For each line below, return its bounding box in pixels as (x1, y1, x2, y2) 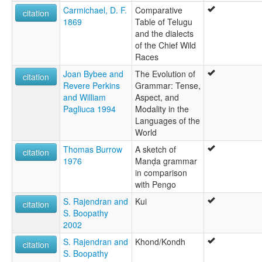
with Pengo (135, 178, 176, 191)
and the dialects (135, 27, 194, 40)
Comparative (135, 4, 182, 16)
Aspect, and (135, 91, 179, 104)
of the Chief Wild (135, 39, 196, 51)
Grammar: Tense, (135, 80, 201, 92)
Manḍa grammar (135, 155, 197, 167)
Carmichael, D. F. (63, 4, 127, 16)
